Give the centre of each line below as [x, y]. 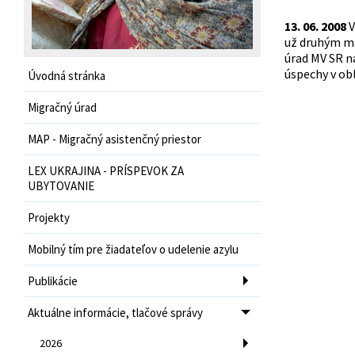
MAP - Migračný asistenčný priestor [115, 139]
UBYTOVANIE [61, 185]
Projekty [49, 217]
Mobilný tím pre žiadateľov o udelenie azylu [133, 249]
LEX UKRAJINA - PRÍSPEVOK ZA [106, 170]
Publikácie [53, 281]
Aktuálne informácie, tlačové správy [115, 312]
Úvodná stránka [67, 75]
